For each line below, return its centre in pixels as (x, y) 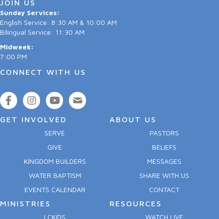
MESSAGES (164, 161)
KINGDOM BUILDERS (55, 161)
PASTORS (164, 133)
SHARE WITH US (164, 175)
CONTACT (164, 190)
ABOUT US (133, 120)
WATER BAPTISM (55, 175)
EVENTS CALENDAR (55, 190)
